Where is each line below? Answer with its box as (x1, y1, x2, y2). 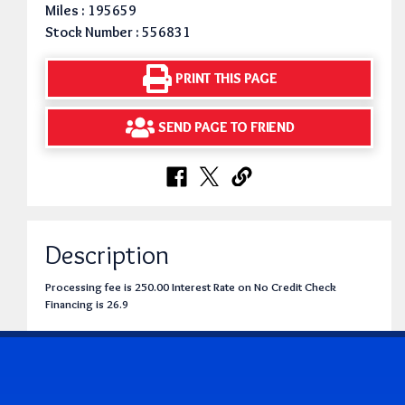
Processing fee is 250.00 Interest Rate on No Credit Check (45, 279, 336, 294)
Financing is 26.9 (45, 297, 128, 311)
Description (45, 237, 169, 271)
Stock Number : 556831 (45, 23, 191, 41)
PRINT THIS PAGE (175, 70, 278, 88)
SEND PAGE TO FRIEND (157, 118, 295, 137)
